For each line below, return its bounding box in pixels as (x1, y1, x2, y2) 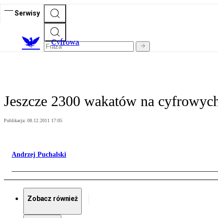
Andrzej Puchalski (12, 151, 66, 159)
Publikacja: (4, 118, 27, 124)
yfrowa (56, 37, 79, 47)
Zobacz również (27, 195, 78, 203)
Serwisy (15, 9, 40, 17)
